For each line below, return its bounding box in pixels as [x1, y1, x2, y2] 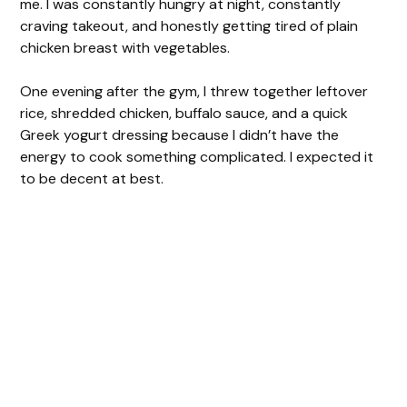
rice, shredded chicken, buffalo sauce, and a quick [20, 103, 349, 123]
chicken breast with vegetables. [20, 37, 231, 57]
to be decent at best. [20, 168, 164, 188]
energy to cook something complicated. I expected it [20, 146, 374, 166]
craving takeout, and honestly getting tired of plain [20, 15, 359, 35]
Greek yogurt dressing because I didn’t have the [20, 124, 340, 144]
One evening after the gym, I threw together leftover [20, 81, 369, 101]
